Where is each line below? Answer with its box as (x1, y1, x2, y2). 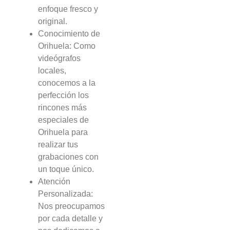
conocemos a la (38, 79, 96, 88)
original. (38, 17, 68, 26)
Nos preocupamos (38, 202, 105, 211)
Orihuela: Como (38, 42, 96, 51)
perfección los (38, 91, 89, 100)
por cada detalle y (38, 214, 103, 223)
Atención (38, 177, 71, 186)
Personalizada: (38, 189, 93, 199)
